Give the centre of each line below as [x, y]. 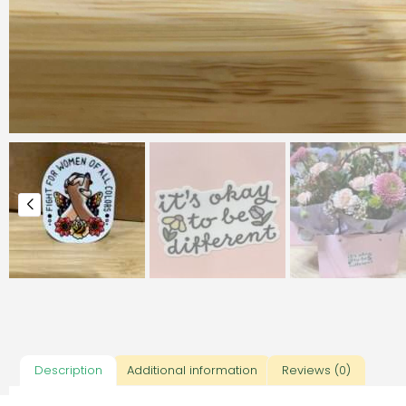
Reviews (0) [316, 371]
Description [68, 371]
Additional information [192, 371]
